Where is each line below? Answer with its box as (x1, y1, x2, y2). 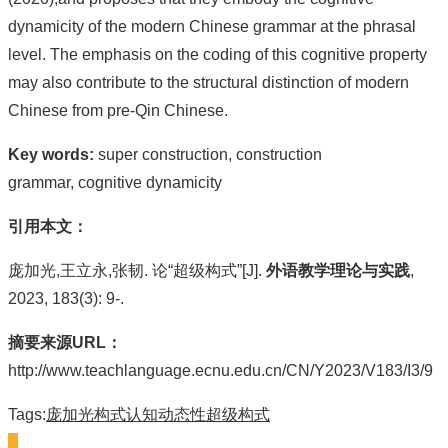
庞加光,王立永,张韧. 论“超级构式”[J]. (8, 261, 266, 279)
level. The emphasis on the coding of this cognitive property (8, 45, 427, 63)
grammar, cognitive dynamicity (8, 173, 222, 191)
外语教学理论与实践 (266, 261, 410, 279)
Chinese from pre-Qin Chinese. (8, 101, 228, 119)
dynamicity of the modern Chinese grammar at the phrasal (8, 17, 416, 35)
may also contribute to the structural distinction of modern (8, 73, 409, 91)
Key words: (8, 145, 94, 163)
